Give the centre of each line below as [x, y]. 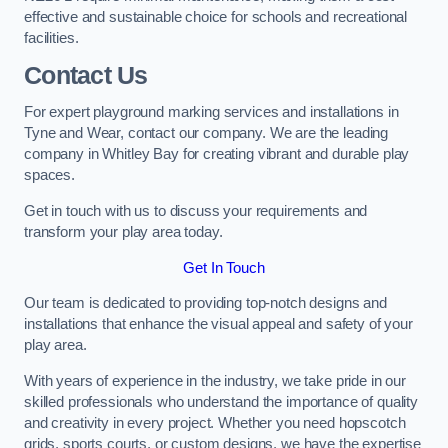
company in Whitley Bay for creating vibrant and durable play [217, 154]
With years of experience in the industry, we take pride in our [215, 380]
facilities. [51, 38]
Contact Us [86, 75]
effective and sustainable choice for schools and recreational [216, 17]
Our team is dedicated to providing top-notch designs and [205, 303]
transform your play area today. [123, 231]
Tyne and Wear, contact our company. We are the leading [206, 133]
